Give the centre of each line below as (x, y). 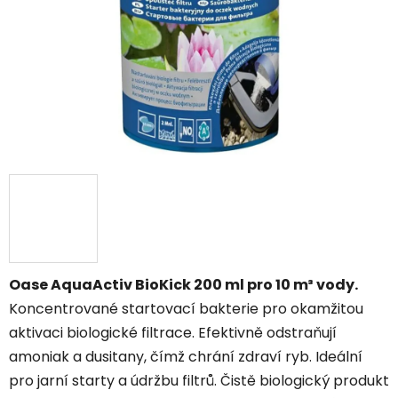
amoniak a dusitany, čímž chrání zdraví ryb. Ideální (186, 357)
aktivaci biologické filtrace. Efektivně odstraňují (173, 333)
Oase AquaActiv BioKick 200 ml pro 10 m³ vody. (183, 285)
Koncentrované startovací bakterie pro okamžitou (186, 309)
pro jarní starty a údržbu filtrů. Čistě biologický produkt (199, 381)
